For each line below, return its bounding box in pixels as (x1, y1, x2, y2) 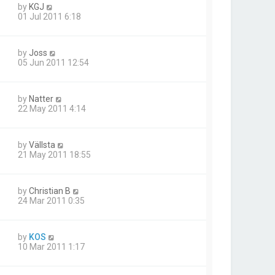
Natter (29, 94, 53, 104)
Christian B (29, 186, 71, 196)
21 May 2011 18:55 (18, 150, 91, 160)
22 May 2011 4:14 (18, 104, 86, 114)
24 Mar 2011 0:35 (18, 196, 85, 206)
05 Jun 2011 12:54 (18, 58, 89, 68)
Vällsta (29, 140, 55, 150)
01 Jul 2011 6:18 (18, 12, 81, 22)
